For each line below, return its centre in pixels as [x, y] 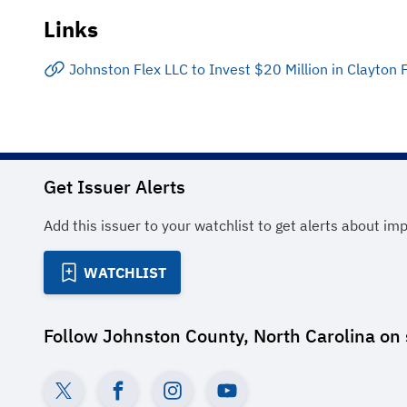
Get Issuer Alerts [114, 187]
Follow [73, 336]
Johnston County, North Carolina [239, 336]
